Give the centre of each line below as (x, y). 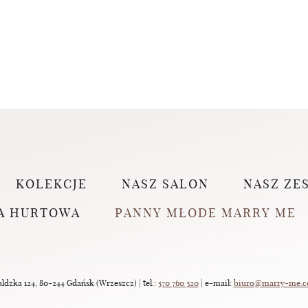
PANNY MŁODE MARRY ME (206, 214)
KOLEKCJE (51, 185)
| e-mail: (216, 283)
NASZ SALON (165, 185)
